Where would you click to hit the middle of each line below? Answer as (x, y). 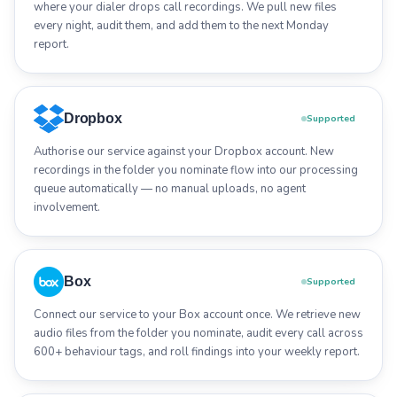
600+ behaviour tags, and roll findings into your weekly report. (197, 351)
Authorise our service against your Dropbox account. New (184, 151)
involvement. (67, 207)
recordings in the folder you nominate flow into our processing (196, 170)
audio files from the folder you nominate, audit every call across (198, 333)
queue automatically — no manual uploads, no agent (170, 188)
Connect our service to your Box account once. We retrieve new (197, 314)
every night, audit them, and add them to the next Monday (181, 25)
